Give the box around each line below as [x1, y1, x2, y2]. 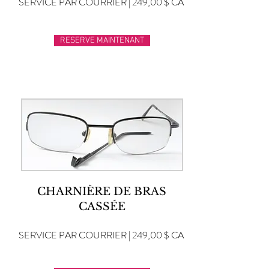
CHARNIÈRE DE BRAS [37, 185, 166, 198]
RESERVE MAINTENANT [60, 35, 144, 46]
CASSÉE [78, 200, 125, 213]
